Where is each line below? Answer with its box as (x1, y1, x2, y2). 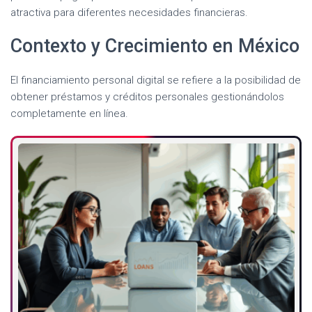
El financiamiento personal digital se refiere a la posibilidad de (10, 74, 301, 87)
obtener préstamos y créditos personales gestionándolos (10, 91, 284, 104)
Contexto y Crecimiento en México (10, 35, 299, 58)
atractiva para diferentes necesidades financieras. (10, 6, 248, 19)
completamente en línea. (10, 107, 128, 120)
